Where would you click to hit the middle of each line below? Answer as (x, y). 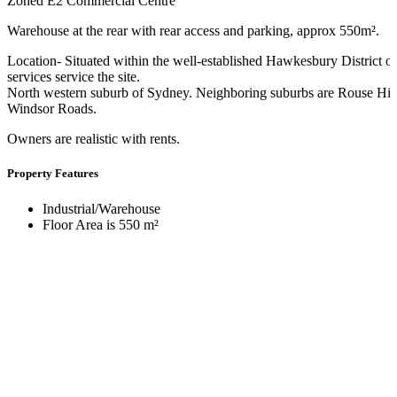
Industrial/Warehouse (101, 208)
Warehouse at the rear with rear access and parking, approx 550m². (193, 31)
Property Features (53, 174)
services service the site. (74, 77)
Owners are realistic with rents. (93, 139)
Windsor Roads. (52, 109)
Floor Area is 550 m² (101, 224)
